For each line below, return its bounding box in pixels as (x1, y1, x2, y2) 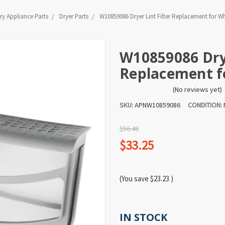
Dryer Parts (59, 12, 88, 21)
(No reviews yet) (172, 85, 222, 94)
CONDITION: (188, 100, 222, 110)
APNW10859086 (133, 100, 188, 110)
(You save (120, 174, 149, 184)
